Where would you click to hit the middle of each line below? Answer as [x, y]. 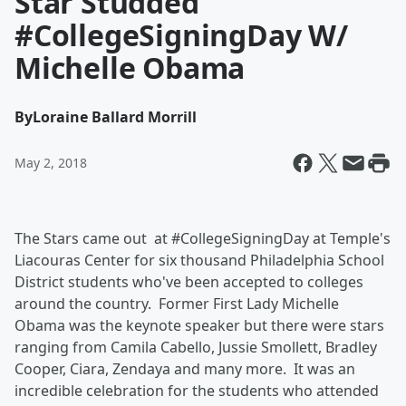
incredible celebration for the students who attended [197, 391]
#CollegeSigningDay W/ [181, 35]
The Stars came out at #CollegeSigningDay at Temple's [203, 238]
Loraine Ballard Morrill [115, 117]
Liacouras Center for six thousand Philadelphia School [199, 260]
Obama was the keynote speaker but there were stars [199, 325]
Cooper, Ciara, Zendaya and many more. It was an [185, 369]
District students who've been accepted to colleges [189, 282]
